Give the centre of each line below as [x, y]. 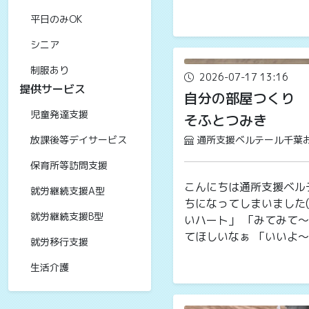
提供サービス [52, 89]
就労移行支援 [59, 242]
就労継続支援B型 [67, 216]
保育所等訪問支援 [69, 165]
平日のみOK [56, 19]
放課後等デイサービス [79, 140]
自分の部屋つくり [239, 98]
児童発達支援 [59, 114]
